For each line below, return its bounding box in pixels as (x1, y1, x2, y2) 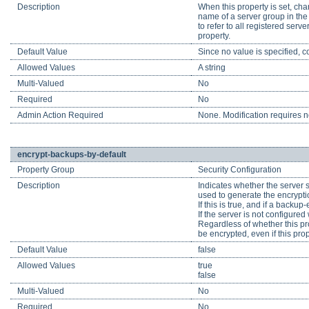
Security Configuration (198, 165, 281, 175)
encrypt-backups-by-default (17, 150, 126, 160)
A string (198, 63, 226, 73)
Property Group (17, 165, 74, 175)
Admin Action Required (17, 110, 103, 121)
